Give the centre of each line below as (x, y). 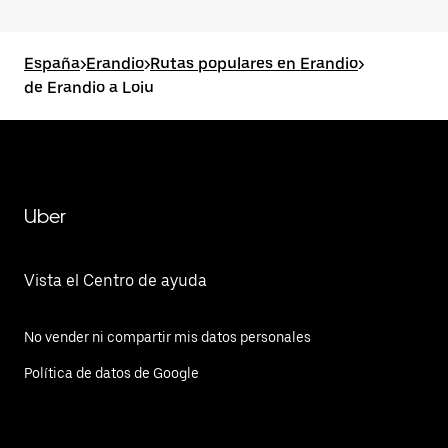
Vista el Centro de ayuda (115, 280)
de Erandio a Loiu (89, 87)
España (52, 63)
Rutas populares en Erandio (254, 63)
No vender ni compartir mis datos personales (167, 337)
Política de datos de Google (111, 373)
